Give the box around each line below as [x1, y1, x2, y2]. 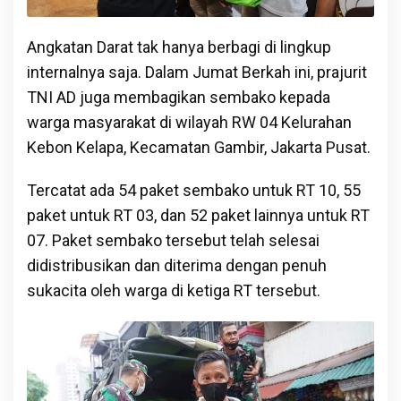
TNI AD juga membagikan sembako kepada [27, 88, 330, 107]
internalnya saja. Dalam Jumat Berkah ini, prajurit [27, 63, 367, 82]
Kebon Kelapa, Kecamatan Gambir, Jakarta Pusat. [27, 138, 371, 158]
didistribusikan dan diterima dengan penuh [27, 256, 327, 276]
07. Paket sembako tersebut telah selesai [27, 231, 320, 251]
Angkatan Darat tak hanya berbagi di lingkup [27, 38, 331, 57]
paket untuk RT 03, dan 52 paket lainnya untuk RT [27, 206, 370, 226]
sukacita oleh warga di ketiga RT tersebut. [27, 281, 320, 301]
